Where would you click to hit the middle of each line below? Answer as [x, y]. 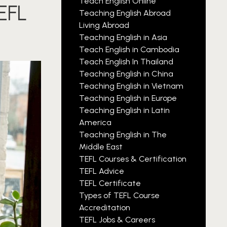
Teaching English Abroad [125, 13]
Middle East [101, 147]
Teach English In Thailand [126, 62]
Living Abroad [104, 25]
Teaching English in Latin [124, 110]
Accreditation [105, 207]
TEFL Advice [102, 171]
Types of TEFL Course [119, 195]
